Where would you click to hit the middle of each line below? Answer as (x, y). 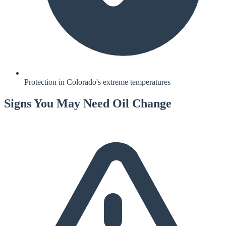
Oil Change (142, 104)
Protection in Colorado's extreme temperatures (97, 82)
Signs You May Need (58, 104)
